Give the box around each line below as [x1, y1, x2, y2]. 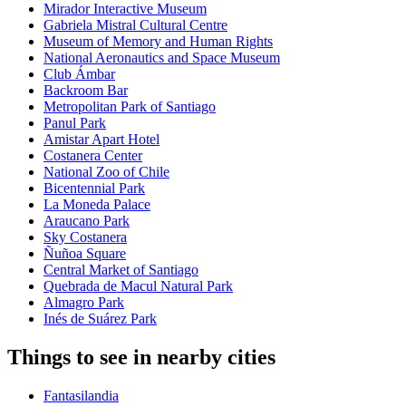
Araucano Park [43, 213, 130, 229]
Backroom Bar [43, 82, 128, 99]
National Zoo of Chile [43, 164, 169, 180]
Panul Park [43, 115, 106, 131]
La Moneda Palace [43, 197, 150, 213]
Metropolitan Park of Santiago [43, 99, 216, 115]
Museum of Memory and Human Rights [43, 34, 273, 50]
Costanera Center [43, 148, 142, 164]
